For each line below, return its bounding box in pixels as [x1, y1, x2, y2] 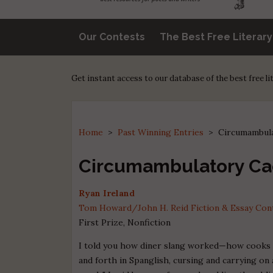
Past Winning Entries [118, 126, 204, 138]
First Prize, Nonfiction [79, 216, 171, 228]
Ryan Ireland [79, 187, 135, 199]
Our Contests [79, 30, 145, 43]
